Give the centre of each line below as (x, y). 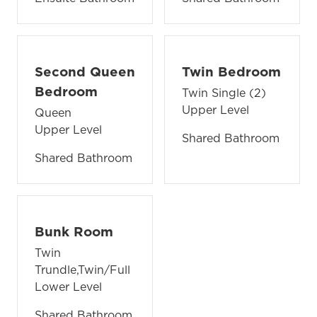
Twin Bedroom (231, 71)
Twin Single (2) (224, 92)
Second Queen (85, 71)
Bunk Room (74, 231)
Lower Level (68, 286)
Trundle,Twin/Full (82, 269)
